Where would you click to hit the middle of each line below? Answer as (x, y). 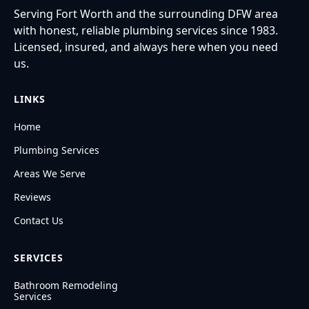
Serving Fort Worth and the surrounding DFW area (146, 13)
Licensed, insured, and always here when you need (146, 47)
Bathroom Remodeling (66, 285)
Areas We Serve (50, 173)
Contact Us (39, 220)
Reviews (32, 197)
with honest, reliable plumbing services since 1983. (146, 30)
